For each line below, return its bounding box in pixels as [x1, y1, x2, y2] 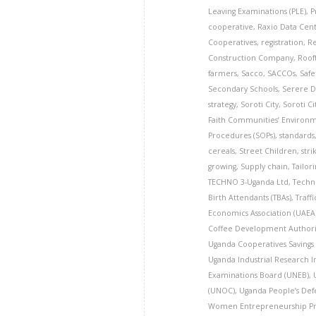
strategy [208, 99, 237, 109]
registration [261, 37, 304, 47]
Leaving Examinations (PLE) [208, 6, 307, 16]
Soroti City [241, 99, 279, 109]
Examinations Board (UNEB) [208, 270, 310, 280]
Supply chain [241, 162, 288, 171]
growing [208, 162, 237, 171]
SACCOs [267, 68, 296, 78]
